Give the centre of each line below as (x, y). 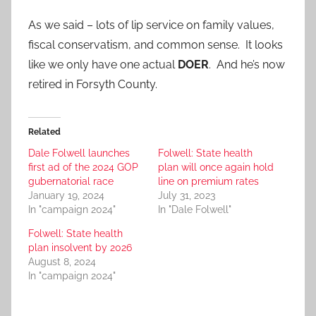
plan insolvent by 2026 (80, 248)
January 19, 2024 (66, 196)
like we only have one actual (103, 65)
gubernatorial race (71, 182)
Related (44, 132)
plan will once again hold (216, 168)
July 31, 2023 (187, 196)
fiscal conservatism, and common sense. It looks (156, 45)
